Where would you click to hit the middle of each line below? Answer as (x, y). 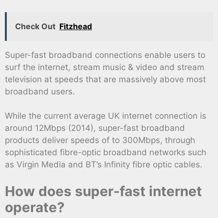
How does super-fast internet (103, 191)
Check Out (35, 26)
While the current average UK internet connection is (106, 116)
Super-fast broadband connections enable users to (105, 55)
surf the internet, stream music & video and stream (105, 67)
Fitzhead (76, 26)
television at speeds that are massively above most (105, 79)
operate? (35, 207)
